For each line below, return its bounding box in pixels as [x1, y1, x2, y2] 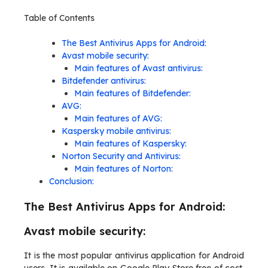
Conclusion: [49, 176, 94, 187]
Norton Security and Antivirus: [62, 151, 181, 162]
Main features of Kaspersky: [74, 138, 187, 149]
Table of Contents [24, 13, 95, 23]
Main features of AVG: [74, 113, 162, 124]
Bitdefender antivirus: [62, 75, 146, 86]
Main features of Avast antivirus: [74, 63, 203, 74]
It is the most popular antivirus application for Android [24, 250, 244, 261]
